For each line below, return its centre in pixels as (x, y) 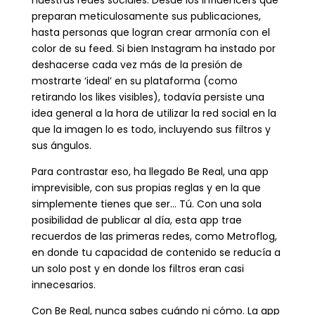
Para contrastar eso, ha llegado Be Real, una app (150, 171)
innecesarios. (63, 284)
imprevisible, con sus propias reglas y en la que (146, 187)
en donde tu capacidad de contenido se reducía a (156, 252)
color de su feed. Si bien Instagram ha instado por (153, 48)
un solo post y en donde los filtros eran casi (137, 268)
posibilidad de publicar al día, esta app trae (136, 220)
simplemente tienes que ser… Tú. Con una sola (146, 204)
